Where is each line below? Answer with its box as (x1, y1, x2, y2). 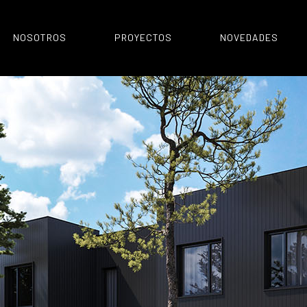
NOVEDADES (220, 32, 278, 43)
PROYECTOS (114, 32, 172, 43)
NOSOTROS (13, 32, 66, 43)
